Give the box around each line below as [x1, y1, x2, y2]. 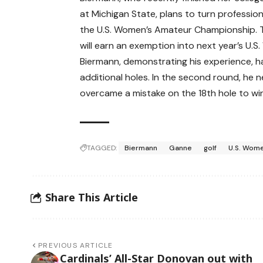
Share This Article [45, 190, 138, 204]
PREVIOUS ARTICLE [38, 241, 113, 251]
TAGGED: [87, 143, 117, 153]
